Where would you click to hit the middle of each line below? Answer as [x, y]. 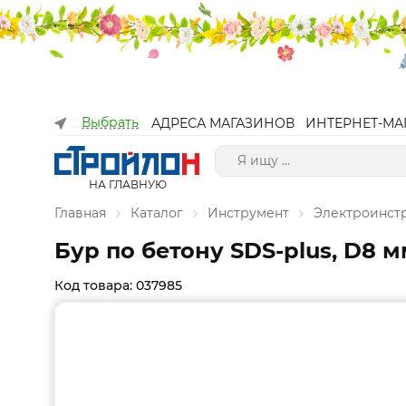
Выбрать [110, 122]
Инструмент [248, 213]
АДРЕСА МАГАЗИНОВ [223, 123]
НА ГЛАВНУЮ [127, 184]
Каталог [157, 213]
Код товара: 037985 [118, 285]
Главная [80, 213]
